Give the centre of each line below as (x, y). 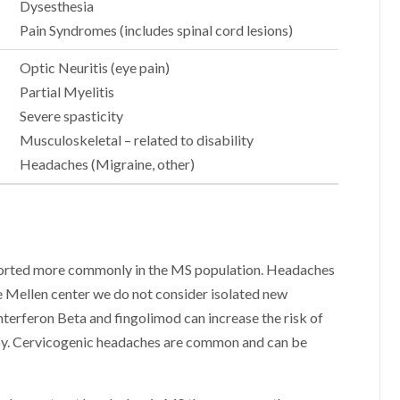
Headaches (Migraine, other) (108, 164)
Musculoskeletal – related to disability (137, 140)
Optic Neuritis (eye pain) (95, 67)
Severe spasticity (72, 116)
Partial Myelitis (67, 92)
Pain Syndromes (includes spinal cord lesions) (157, 30)
